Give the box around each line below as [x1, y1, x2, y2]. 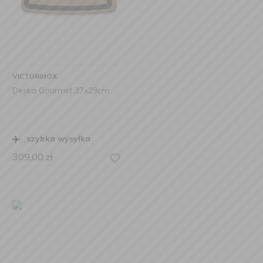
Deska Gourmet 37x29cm [12, 85, 109, 96]
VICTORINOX [12, 72, 57, 80]
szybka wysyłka [26, 133, 90, 144]
